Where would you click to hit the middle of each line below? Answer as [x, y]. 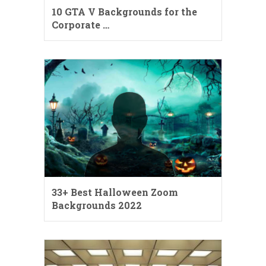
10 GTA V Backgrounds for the [124, 11]
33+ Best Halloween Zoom [115, 192]
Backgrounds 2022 [97, 205]
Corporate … [80, 24]
